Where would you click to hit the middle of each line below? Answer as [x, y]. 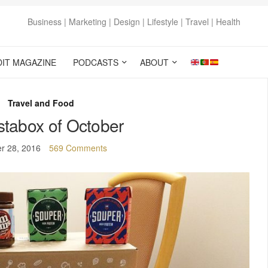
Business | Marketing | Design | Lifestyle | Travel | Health [134, 22]
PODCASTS [96, 62]
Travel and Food [41, 103]
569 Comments [78, 148]
